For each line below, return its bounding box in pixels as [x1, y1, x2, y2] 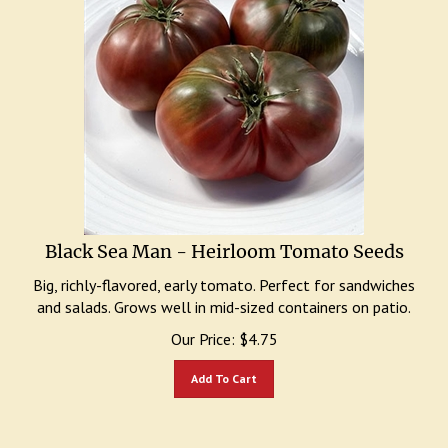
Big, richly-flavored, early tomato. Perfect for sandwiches [33, 265, 415, 285]
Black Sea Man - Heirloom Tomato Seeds [44, 230, 404, 253]
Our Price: [170, 319, 235, 339]
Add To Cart [191, 361, 257, 376]
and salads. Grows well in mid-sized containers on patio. [37, 287, 411, 307]
